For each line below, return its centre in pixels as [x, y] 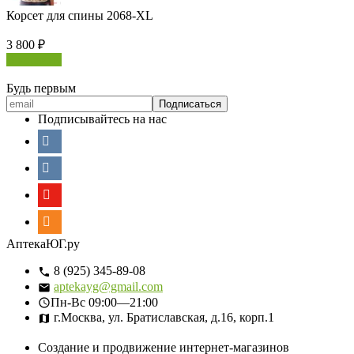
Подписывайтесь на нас [102, 119]
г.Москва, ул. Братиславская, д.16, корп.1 [162, 318]
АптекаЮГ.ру [43, 243]
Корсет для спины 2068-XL [80, 15]
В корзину [34, 59]
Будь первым [41, 88]
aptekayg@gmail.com [108, 286]
